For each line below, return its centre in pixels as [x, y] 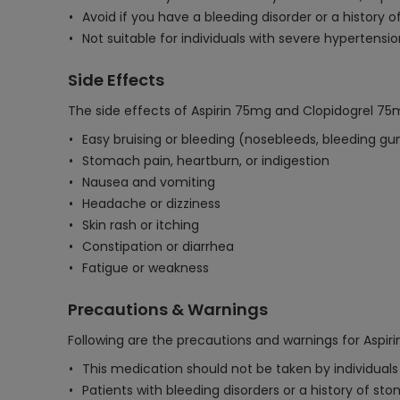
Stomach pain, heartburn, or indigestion [206, 161]
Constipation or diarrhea [158, 246]
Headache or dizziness [151, 204]
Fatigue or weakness [146, 268]
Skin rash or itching [141, 225]
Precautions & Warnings [168, 309]
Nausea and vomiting [149, 182]
